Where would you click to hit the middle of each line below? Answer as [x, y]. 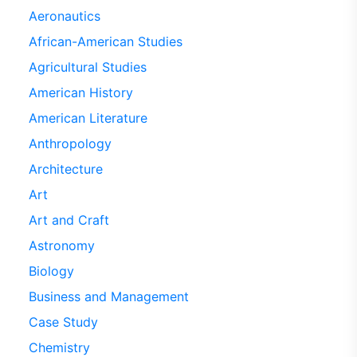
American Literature [88, 118]
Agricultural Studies [87, 67]
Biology [51, 271]
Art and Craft [69, 220]
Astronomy [61, 245]
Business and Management [108, 296]
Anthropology [70, 143]
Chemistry [59, 347]
